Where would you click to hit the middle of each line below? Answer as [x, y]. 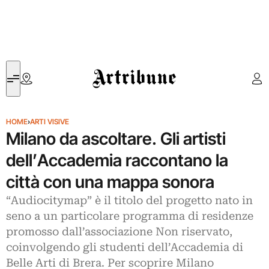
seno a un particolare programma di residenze [130, 216]
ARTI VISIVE [50, 122]
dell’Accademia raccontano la [117, 160]
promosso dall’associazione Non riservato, [119, 232]
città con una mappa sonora [110, 182]
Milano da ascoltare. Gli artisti [116, 139]
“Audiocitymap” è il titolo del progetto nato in [129, 201]
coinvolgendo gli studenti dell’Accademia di [125, 247]
